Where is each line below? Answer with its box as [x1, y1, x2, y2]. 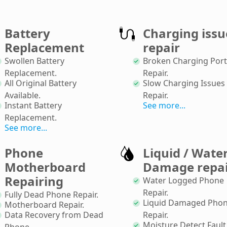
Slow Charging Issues [143, 77, 225, 89]
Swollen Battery [5, 55, 64, 66]
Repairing [5, 172, 63, 190]
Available [5, 89, 39, 101]
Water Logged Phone [143, 174, 224, 186]
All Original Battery [5, 77, 77, 89]
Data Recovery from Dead [5, 209, 103, 220]
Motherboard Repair [5, 199, 82, 210]
